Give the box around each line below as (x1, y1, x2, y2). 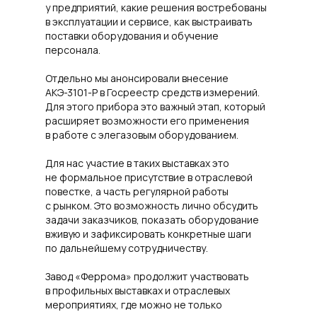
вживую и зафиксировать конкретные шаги (45, 227, 251, 241)
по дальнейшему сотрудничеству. (45, 241, 208, 255)
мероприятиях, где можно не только (45, 298, 222, 311)
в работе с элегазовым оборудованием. (45, 128, 238, 142)
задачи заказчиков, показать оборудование (45, 213, 259, 226)
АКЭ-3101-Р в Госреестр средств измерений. (45, 86, 260, 99)
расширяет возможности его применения (45, 114, 249, 127)
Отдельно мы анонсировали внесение (45, 71, 229, 85)
